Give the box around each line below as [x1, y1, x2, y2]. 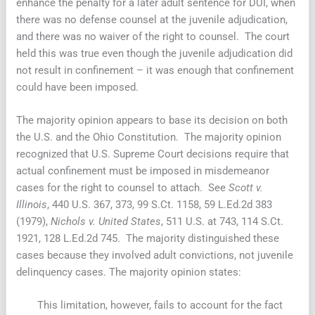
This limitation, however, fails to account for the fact [37, 299, 283, 312]
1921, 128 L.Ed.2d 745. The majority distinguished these [16, 232, 280, 245]
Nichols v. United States [51, 215, 162, 229]
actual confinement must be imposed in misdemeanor [16, 165, 270, 178]
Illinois [16, 198, 48, 212]
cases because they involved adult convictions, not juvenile [16, 249, 294, 262]
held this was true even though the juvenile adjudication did [16, 46, 293, 60]
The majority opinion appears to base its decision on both [16, 114, 288, 127]
